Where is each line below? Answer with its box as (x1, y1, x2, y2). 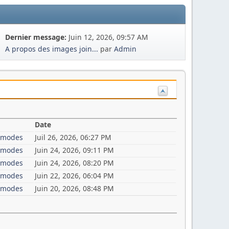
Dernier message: (5, 32, 69, 42)
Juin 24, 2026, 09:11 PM (35, 145, 114, 155)
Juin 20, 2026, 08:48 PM (35, 184, 114, 194)
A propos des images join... (5, 44, 99, 54)
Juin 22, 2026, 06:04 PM (35, 171, 114, 181)
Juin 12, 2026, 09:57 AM (68, 32, 149, 42)
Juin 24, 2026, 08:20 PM (35, 158, 114, 168)
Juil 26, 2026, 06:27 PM (35, 132, 111, 143)
